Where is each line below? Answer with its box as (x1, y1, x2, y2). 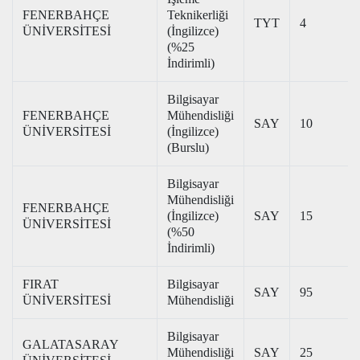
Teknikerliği (167, 8, 228, 22)
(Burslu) (167, 141, 209, 154)
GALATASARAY (22, 337, 119, 351)
